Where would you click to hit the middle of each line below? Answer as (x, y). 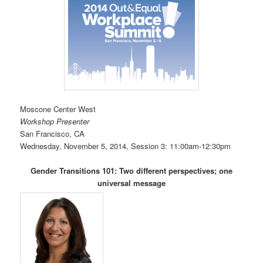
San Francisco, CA (53, 134)
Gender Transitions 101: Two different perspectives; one (131, 171)
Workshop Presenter (55, 122)
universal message (131, 183)
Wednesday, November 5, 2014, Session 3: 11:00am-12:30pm (126, 146)
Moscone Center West (58, 109)
